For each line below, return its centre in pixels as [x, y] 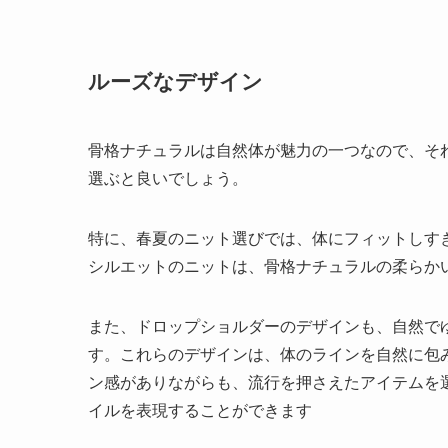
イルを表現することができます [200, 411]
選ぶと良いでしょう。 [168, 179]
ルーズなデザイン [175, 81]
